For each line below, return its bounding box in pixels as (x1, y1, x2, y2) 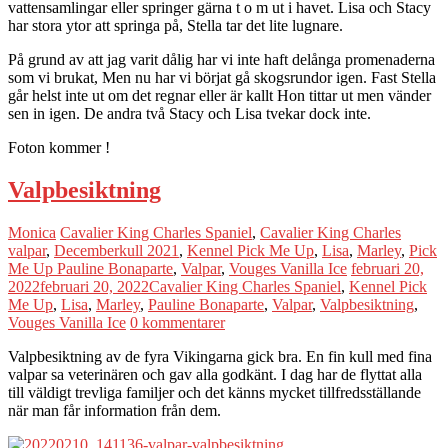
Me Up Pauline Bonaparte (8, 259, 173, 277)
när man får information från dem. (8, 401, 221, 419)
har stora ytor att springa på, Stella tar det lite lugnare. (8, 17, 343, 35)
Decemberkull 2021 (54, 241, 179, 259)
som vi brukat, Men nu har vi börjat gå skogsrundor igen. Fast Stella (8, 69, 436, 87)
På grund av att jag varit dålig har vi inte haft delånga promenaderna (8, 51, 435, 69)
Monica (8, 223, 56, 241)
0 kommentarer (130, 313, 225, 331)
